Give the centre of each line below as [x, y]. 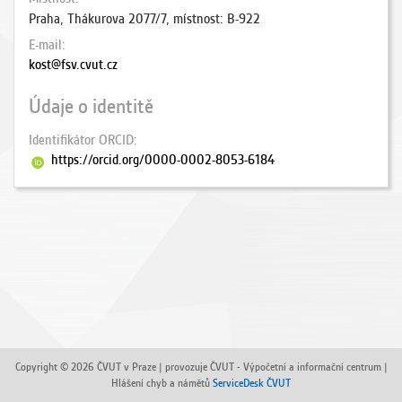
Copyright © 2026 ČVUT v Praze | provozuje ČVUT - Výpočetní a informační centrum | [201, 367]
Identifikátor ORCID [81, 140]
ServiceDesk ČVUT [252, 383]
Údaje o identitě [91, 106]
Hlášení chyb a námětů [162, 383]
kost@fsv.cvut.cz [73, 65]
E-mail [45, 45]
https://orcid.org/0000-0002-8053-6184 [162, 160]
